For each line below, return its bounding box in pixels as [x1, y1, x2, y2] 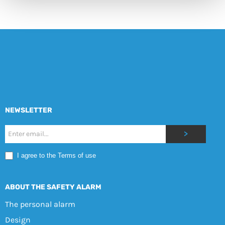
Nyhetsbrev [4, 126, 59, 138]
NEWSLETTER [5, 105, 52, 115]
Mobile [4, 141, 37, 153]
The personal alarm [5, 199, 75, 209]
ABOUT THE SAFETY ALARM [5, 183, 101, 192]
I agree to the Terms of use [15, 151, 96, 159]
